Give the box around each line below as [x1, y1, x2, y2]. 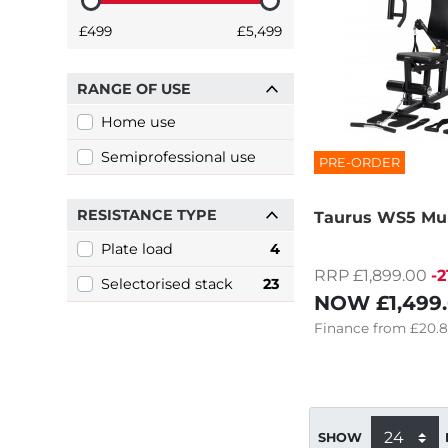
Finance [314, 319, 369, 336]
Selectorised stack [100, 274, 233, 293]
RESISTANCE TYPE [77, 206, 217, 224]
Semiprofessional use [100, 148, 256, 167]
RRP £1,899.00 [314, 265, 427, 285]
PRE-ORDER [319, 155, 400, 171]
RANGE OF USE [77, 79, 191, 98]
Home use [100, 113, 176, 132]
